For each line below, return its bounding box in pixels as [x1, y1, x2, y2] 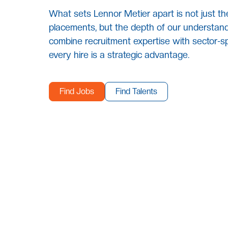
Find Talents [116, 87, 157, 97]
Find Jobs [60, 87, 94, 97]
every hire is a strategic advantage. [49, 49, 189, 61]
